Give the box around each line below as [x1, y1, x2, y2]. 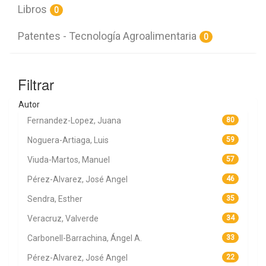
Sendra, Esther [27, 194, 83, 204]
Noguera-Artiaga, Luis [27, 135, 109, 145]
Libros [18, 3, 47, 16]
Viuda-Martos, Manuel [27, 155, 110, 165]
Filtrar [18, 74, 54, 95]
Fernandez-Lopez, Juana [27, 116, 121, 126]
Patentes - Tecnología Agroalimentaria [18, 30, 197, 43]
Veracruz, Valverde [27, 214, 99, 224]
